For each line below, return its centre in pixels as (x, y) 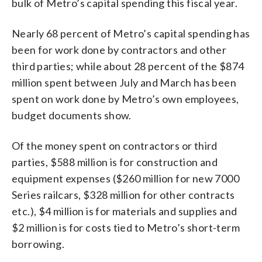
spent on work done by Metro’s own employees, (125, 99)
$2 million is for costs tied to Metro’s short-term (126, 227)
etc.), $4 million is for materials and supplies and (125, 211)
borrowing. (38, 244)
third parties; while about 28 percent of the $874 (128, 66)
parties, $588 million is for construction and (115, 162)
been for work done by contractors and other (119, 49)
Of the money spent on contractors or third (115, 145)
